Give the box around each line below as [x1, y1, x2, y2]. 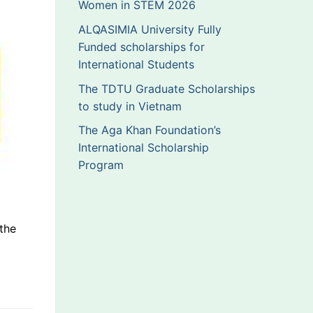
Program [78, 158, 124, 173]
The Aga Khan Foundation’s [78, 123, 221, 138]
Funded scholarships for [78, 40, 205, 54]
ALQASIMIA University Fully [78, 22, 221, 37]
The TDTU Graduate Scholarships [78, 81, 255, 96]
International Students [78, 57, 198, 72]
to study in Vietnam [78, 99, 185, 113]
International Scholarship [78, 140, 209, 155]
